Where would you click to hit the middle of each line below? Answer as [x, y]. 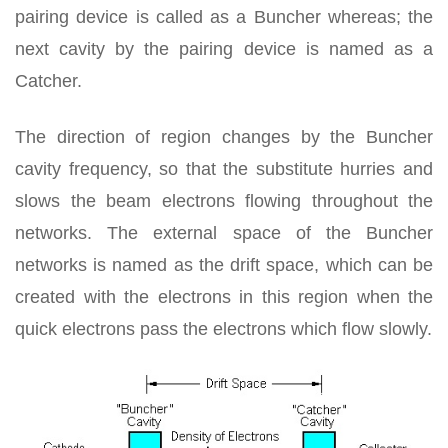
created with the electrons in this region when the [224, 296]
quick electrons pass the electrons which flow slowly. [223, 328]
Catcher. [48, 80]
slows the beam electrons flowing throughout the [224, 200]
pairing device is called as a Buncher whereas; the [224, 16]
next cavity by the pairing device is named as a [224, 48]
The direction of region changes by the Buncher [224, 136]
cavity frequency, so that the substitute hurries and [224, 168]
